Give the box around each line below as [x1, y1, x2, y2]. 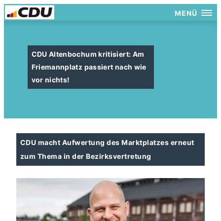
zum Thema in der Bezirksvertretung [20, 152, 151, 160]
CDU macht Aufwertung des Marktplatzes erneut [20, 138, 194, 147]
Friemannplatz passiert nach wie [31, 63, 147, 71]
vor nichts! [31, 75, 70, 84]
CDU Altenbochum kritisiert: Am [31, 50, 145, 58]
